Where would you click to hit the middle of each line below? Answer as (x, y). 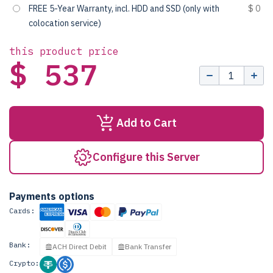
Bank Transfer (148, 246)
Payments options (52, 196)
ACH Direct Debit (80, 246)
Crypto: (24, 263)
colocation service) (65, 23)
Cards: (22, 211)
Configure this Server (146, 157)
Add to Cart (147, 123)
